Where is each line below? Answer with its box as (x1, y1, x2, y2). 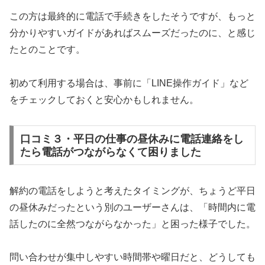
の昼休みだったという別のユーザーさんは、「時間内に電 (9, 202, 256, 212)
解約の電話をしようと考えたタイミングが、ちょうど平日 (9, 185, 256, 196)
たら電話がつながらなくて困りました (20, 146, 201, 158)
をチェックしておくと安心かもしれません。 (9, 95, 199, 105)
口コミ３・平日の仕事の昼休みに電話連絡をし (20, 132, 244, 145)
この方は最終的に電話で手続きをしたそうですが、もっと (9, 11, 256, 22)
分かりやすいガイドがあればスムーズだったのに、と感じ (9, 28, 256, 38)
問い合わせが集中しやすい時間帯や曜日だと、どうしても (9, 252, 256, 263)
